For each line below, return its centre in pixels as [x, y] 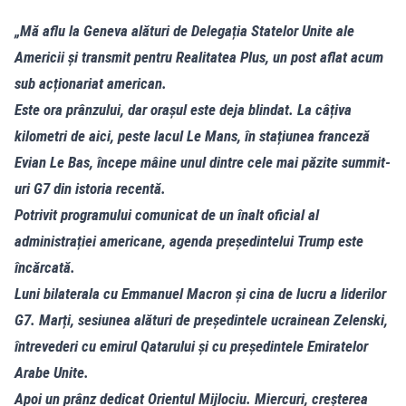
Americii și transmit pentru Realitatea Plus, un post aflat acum [199, 57]
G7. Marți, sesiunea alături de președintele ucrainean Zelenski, [201, 319]
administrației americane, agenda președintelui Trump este [189, 241]
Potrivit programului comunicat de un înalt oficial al [167, 214]
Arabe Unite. [52, 372]
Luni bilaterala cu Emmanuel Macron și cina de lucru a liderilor [200, 293]
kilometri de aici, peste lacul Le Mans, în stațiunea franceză [192, 135]
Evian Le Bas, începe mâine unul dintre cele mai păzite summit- [203, 162]
